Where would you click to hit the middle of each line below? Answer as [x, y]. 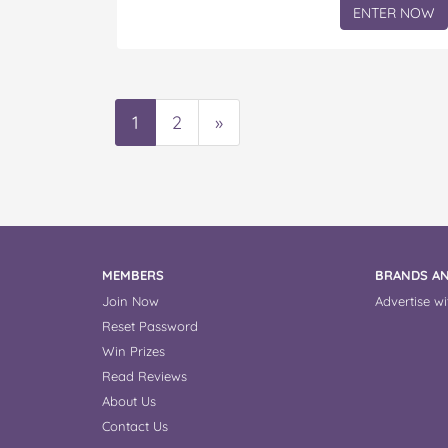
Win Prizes [133, 351]
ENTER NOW [394, 13]
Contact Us [135, 426]
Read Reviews [144, 376]
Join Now [130, 301]
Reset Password [150, 326]
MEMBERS [133, 275]
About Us [129, 401]
